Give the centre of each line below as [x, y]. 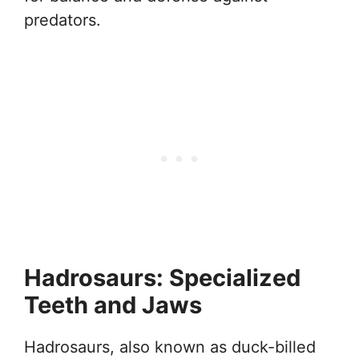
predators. [63, 20]
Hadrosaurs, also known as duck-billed [170, 347]
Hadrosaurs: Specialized [162, 278]
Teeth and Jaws [113, 305]
